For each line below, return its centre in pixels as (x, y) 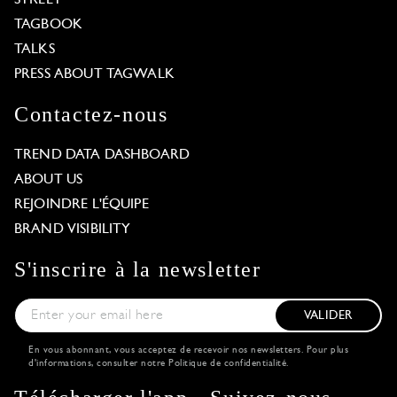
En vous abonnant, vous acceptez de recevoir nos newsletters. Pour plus (188, 350)
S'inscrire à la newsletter (138, 269)
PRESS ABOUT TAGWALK (94, 74)
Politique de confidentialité (227, 363)
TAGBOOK (49, 24)
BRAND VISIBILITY (73, 229)
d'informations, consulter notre (98, 363)
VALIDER (328, 315)
